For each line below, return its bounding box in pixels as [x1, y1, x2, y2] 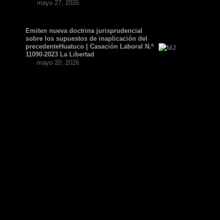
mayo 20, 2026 [37, 59, 79, 67]
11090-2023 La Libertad [26, 51, 94, 58]
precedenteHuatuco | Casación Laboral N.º [26, 43, 154, 51]
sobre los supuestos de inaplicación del [26, 35, 147, 43]
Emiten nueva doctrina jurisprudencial [26, 27, 142, 35]
